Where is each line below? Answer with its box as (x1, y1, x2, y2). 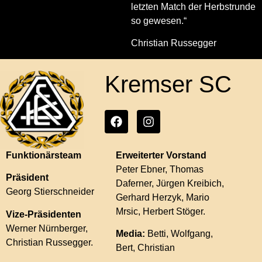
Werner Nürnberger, (6, 223, 88, 233)
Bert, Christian (116, 243, 175, 253)
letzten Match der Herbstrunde (131, 1, 256, 12)
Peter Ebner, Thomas (116, 164, 204, 175)
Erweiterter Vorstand (116, 150, 207, 161)
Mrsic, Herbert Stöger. (116, 206, 206, 217)
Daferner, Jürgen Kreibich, (116, 178, 225, 189)
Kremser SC (105, 71, 232, 97)
